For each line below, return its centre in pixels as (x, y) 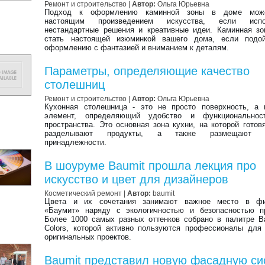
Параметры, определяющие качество (147, 71)
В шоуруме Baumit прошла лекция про (151, 166)
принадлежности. (76, 142)
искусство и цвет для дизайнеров (137, 179)
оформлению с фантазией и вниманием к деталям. (137, 48)
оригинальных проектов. (88, 237)
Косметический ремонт (83, 193)
